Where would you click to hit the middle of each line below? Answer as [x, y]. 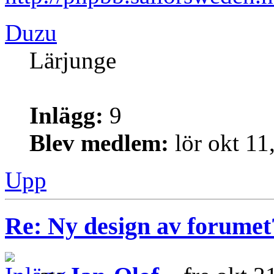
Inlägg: [66, 116]
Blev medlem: [99, 143]
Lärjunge [73, 61]
